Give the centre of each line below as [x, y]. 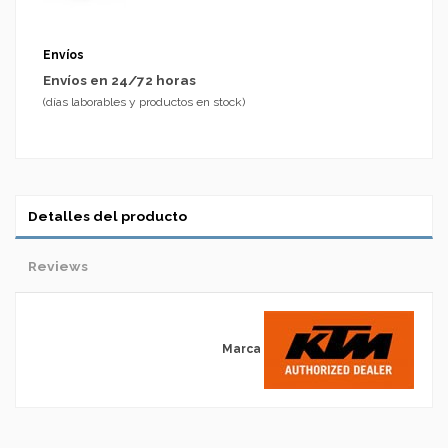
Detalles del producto [107, 215]
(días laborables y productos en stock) [144, 101]
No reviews [64, 396]
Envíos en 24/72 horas [119, 79]
